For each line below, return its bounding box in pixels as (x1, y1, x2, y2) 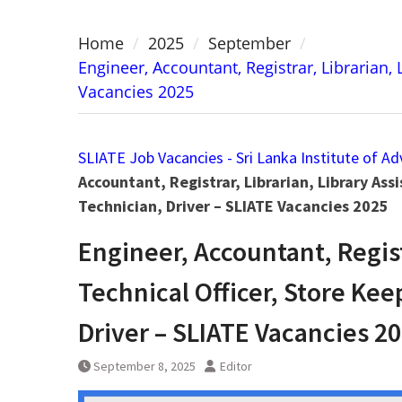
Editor (220, 358, 252, 375)
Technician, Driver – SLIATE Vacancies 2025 (78, 196, 389, 217)
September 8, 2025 (93, 358, 196, 375)
